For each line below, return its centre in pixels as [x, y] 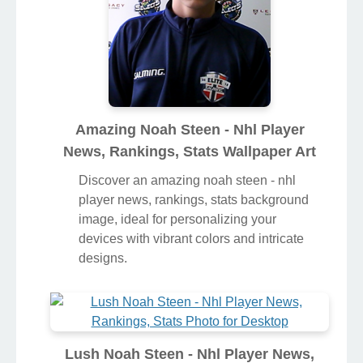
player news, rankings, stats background [194, 200]
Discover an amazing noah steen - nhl [187, 181]
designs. [103, 258]
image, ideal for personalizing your [177, 220]
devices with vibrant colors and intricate [191, 239]
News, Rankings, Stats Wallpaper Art [190, 152]
